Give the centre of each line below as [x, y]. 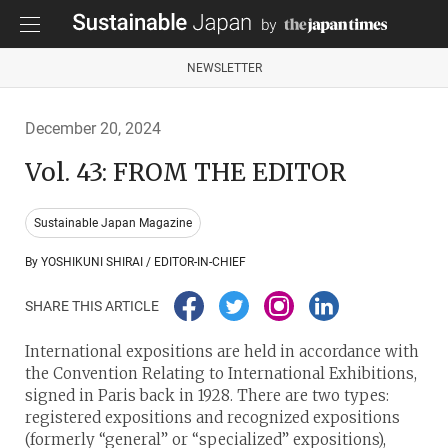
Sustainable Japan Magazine [113, 222]
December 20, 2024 [93, 128]
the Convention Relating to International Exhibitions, [221, 373]
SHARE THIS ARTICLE [92, 305]
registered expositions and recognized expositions [212, 417]
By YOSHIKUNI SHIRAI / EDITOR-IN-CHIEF [135, 261]
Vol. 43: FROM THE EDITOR [185, 172]
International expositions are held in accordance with [222, 351]
